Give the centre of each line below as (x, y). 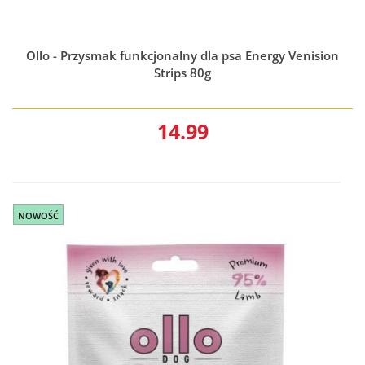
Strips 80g (182, 72)
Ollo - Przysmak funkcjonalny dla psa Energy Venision (182, 55)
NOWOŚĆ (38, 215)
